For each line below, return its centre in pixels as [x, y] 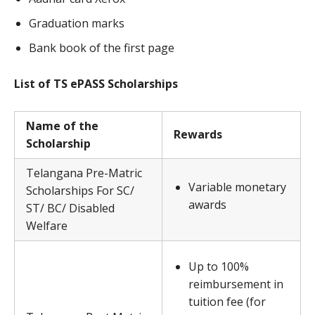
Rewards [198, 135]
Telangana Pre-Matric [84, 173]
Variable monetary [237, 187]
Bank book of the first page [102, 48]
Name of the [62, 126]
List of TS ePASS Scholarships [96, 84]
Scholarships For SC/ [80, 191]
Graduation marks [77, 24]
